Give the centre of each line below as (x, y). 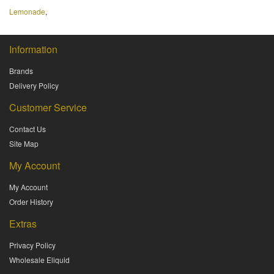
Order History (31, 202)
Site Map (24, 144)
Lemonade (27, 12)
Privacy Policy (32, 245)
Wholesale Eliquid (39, 260)
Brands (21, 71)
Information (33, 50)
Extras (23, 224)
